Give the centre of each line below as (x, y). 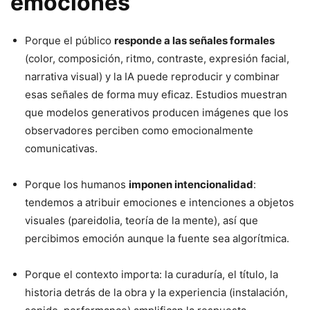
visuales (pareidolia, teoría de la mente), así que (142, 220)
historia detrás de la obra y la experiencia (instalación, (156, 292)
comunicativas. (63, 148)
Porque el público (70, 40)
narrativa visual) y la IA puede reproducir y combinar (152, 76)
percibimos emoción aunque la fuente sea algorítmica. (157, 238)
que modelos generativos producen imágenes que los (157, 112)
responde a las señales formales (194, 40)
